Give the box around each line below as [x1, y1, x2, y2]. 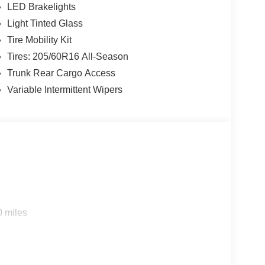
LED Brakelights [7, 2, 76, 12]
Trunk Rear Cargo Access [7, 68, 115, 79]
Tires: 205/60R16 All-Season [7, 51, 128, 62]
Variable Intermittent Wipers [7, 85, 122, 95]
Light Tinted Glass [7, 18, 83, 29]
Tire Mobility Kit [7, 35, 72, 46]
